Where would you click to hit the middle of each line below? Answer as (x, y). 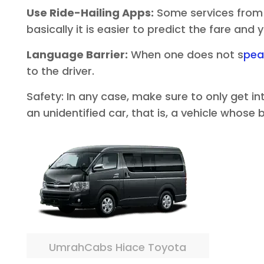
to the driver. (60, 71)
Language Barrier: (77, 55)
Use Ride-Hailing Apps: (90, 13)
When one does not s (185, 55)
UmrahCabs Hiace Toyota (118, 247)
